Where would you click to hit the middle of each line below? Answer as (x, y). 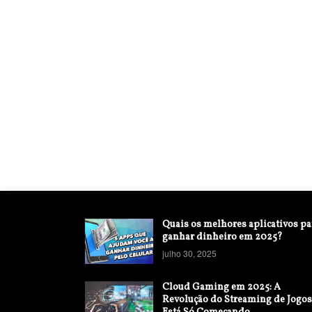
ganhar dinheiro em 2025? (223, 237)
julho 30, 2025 (189, 253)
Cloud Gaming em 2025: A (221, 287)
